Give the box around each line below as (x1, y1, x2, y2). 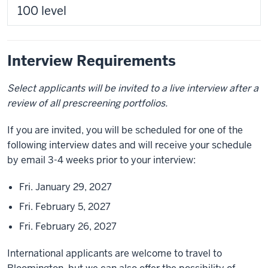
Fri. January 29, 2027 (19, 181, 112, 193)
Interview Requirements (7, 51, 176, 70)
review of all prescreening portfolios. (7, 97, 167, 109)
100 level (17, 3, 66, 19)
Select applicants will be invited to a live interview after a (7, 82, 258, 95)
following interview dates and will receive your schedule (7, 139, 252, 151)
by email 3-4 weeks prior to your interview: (7, 154, 196, 166)
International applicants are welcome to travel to (7, 247, 222, 260)
